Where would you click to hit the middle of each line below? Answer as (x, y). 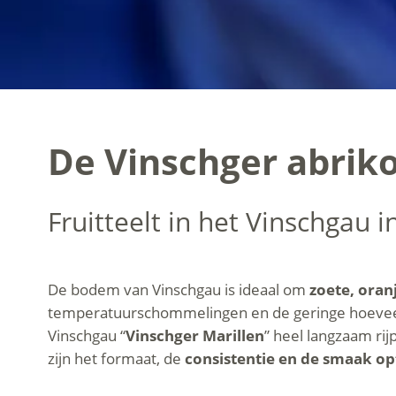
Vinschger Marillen (194, 335)
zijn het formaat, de (116, 358)
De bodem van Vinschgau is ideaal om (178, 289)
